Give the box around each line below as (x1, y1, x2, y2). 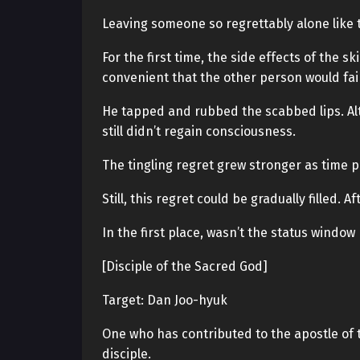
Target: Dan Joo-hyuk (102, 292, 227, 308)
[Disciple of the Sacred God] (102, 259, 268, 274)
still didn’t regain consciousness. (102, 124, 296, 139)
